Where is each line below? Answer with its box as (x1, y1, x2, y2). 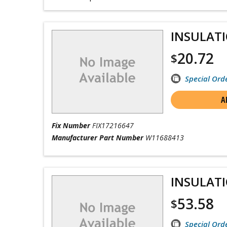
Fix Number (52, 121, 90, 130)
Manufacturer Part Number (52, 133, 143, 142)
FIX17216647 (92, 121, 134, 130)
